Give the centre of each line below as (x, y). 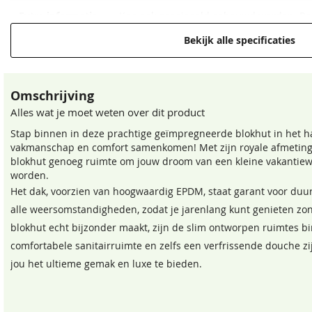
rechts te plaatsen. (163, 30)
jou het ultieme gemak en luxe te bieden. (106, 264)
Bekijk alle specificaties (239, 40)
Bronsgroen (205, 165)
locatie (35, 74)
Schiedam (142, 60)
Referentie (44, 60)
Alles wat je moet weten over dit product (108, 112)
